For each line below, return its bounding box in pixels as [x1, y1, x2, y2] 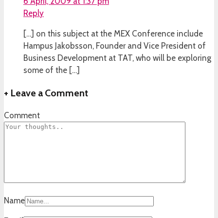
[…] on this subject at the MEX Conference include [23, 28, 203, 38]
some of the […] [23, 65, 80, 75]
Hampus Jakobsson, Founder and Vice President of [23, 40, 206, 51]
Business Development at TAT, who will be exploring [23, 53, 211, 63]
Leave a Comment [8, 87, 88, 99]
